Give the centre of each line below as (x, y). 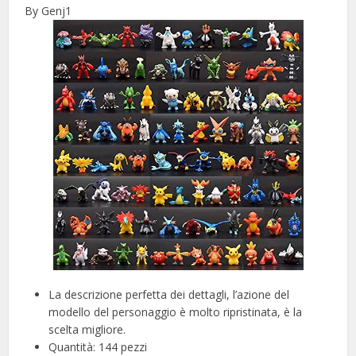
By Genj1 (48, 11)
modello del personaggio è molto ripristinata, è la (176, 312)
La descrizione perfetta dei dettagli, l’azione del (169, 295)
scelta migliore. (87, 330)
